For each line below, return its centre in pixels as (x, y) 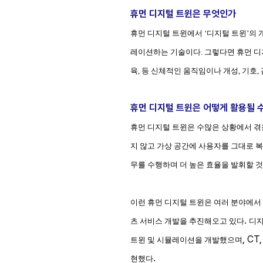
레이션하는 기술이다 (166, 52)
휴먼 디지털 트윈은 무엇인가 (183, 14)
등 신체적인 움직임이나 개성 (190, 71)
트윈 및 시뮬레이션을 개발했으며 (186, 240)
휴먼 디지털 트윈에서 (166, 33)
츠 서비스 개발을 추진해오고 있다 (187, 221)
